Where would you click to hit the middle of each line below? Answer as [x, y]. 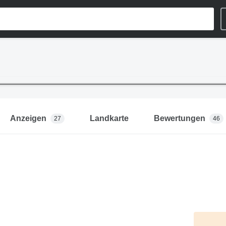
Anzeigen [28, 119]
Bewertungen [179, 119]
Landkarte [109, 119]
